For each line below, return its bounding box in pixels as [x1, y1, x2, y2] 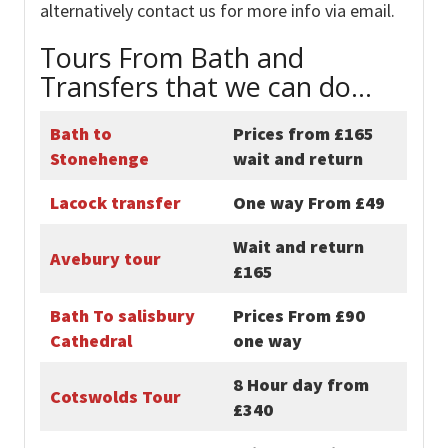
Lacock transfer [49, 190, 181, 214]
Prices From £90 [232, 303, 365, 327]
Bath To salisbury [49, 303, 195, 327]
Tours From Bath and [39, 38, 304, 76]
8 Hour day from [232, 372, 369, 396]
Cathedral [49, 328, 132, 352]
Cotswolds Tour [49, 384, 181, 408]
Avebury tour [49, 246, 161, 270]
